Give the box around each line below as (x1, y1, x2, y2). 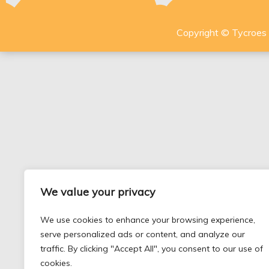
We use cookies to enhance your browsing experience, (40, 214, 255, 225)
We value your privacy (40, 185, 156, 199)
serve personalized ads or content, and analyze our (40, 229, 245, 240)
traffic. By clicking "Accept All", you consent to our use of (40, 243, 263, 254)
